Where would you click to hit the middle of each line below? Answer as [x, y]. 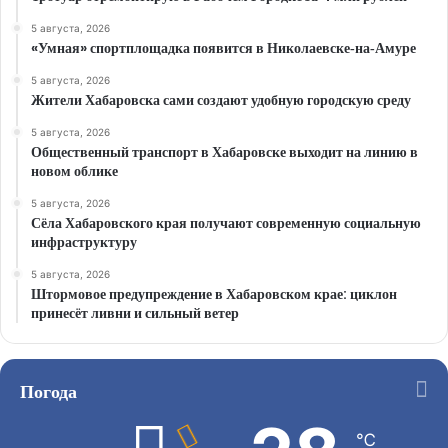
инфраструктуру [84, 241]
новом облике [74, 170]
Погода [48, 391]
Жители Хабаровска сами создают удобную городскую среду [221, 99]
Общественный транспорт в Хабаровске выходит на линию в [224, 151]
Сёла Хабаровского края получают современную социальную [226, 222]
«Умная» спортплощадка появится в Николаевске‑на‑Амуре [223, 47]
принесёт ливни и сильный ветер [135, 312]
